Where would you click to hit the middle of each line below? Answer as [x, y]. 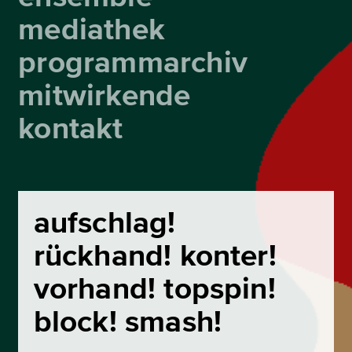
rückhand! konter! [155, 256]
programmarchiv [133, 63]
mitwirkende [104, 96]
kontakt [71, 129]
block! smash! [128, 322]
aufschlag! [104, 223]
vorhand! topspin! [154, 289]
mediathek [92, 30]
